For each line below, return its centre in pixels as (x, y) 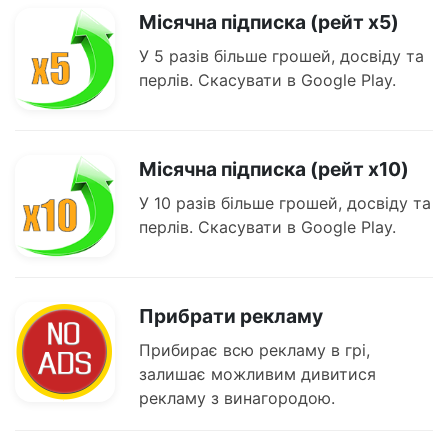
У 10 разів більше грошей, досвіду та (285, 203)
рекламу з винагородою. (237, 398)
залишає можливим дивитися (257, 374)
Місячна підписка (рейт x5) (269, 22)
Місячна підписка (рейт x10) (274, 169)
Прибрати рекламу (231, 316)
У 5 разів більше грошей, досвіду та (281, 56)
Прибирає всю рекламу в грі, (254, 350)
